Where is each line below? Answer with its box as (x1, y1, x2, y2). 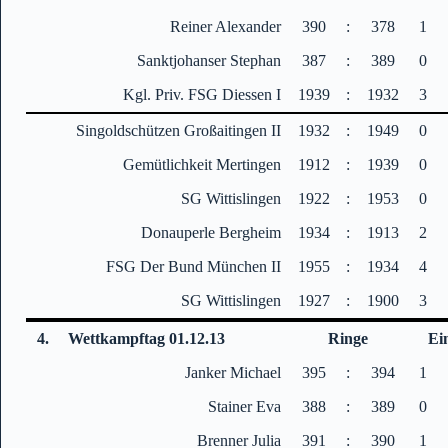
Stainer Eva (208, 397, 282, 415)
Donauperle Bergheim (141, 223, 282, 241)
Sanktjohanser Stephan (137, 51, 282, 69)
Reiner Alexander (170, 17, 282, 35)
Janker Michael (185, 363, 282, 381)
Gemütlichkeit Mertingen (123, 155, 282, 173)
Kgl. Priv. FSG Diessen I (123, 85, 282, 103)
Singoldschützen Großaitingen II (76, 121, 282, 139)
